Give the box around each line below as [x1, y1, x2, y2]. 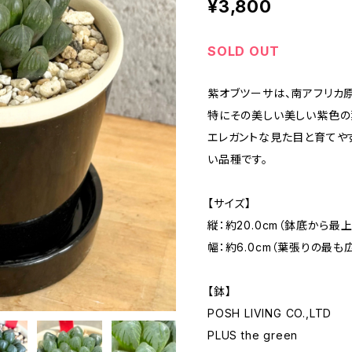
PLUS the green [207, 328, 299, 342]
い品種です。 [207, 152, 268, 166]
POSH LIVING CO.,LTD [207, 306, 332, 320]
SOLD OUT [207, 43, 280, 59]
